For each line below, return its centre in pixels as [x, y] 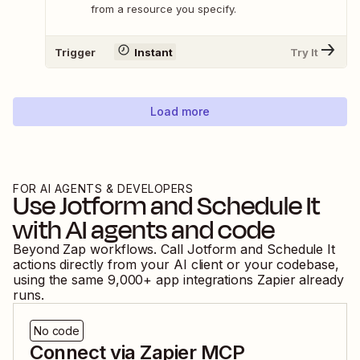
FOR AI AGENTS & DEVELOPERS [103, 189]
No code [57, 331]
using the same [58, 280]
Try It [304, 52]
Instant [153, 52]
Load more [180, 112]
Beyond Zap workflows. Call [100, 250]
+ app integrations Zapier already [243, 280]
